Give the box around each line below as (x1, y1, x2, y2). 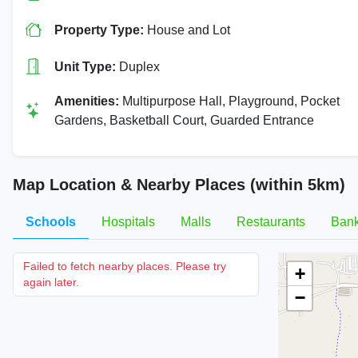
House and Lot (144, 22, 230, 37)
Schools (26, 215, 76, 229)
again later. (23, 276, 79, 288)
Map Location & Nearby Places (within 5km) (13, 175, 345, 193)
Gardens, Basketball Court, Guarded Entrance (54, 113, 314, 127)
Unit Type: (54, 59, 116, 74)
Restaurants (237, 215, 305, 229)
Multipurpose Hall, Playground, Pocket (119, 93, 340, 108)
